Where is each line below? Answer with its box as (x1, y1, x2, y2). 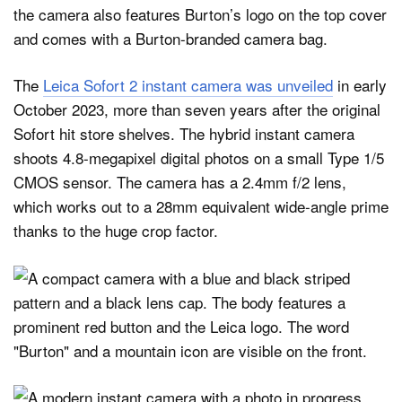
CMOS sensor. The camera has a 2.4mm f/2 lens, (13, 170, 346, 194)
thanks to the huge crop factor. (13, 219, 218, 242)
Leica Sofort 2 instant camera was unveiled (43, 74, 333, 97)
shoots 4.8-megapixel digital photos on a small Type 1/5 (13, 146, 384, 170)
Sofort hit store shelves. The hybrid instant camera (13, 122, 354, 145)
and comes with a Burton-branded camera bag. (13, 26, 328, 49)
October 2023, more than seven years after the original (13, 98, 380, 121)
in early (333, 74, 387, 97)
